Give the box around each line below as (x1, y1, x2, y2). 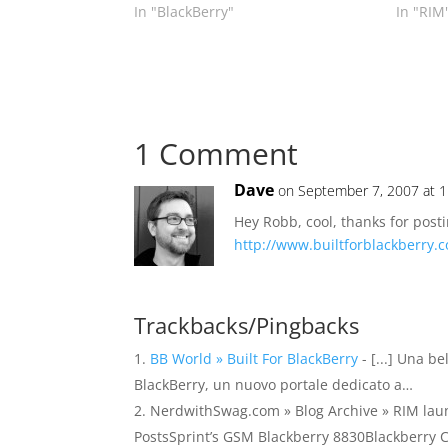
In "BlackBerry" (134, 2, 235, 21)
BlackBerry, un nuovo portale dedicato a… (134, 375, 414, 394)
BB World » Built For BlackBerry (150, 349, 359, 368)
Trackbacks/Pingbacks (134, 310, 360, 340)
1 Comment (134, 133, 299, 174)
